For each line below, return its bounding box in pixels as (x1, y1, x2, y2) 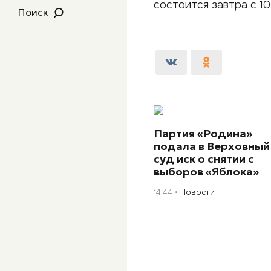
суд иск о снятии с (154, 151, 255, 166)
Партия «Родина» (154, 126, 253, 140)
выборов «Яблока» (154, 164, 260, 178)
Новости (180, 186, 215, 197)
